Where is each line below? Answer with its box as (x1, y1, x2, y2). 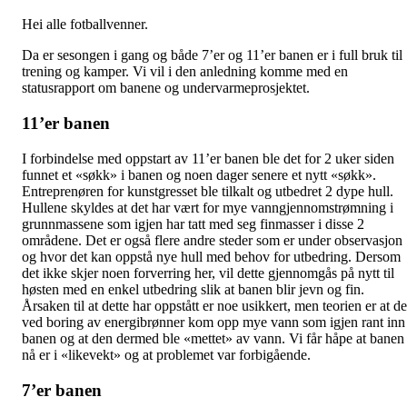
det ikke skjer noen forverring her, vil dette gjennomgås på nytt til (22, 264, 394, 281)
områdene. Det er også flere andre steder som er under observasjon (22, 232, 402, 248)
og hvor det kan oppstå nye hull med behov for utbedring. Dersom (22, 248, 401, 264)
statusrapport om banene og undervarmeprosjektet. (22, 80, 310, 96)
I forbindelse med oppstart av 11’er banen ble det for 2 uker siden (22, 150, 394, 166)
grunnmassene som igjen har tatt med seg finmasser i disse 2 (22, 215, 364, 232)
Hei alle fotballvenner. (22, 16, 148, 33)
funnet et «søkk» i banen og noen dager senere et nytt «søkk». (22, 166, 376, 183)
